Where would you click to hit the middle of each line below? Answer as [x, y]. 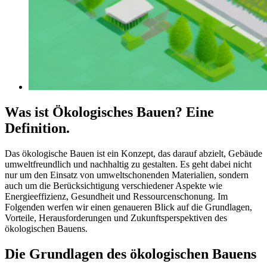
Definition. [37, 128]
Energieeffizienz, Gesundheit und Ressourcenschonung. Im [116, 196]
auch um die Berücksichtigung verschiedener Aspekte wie [114, 185]
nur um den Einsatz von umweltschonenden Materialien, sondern [127, 175]
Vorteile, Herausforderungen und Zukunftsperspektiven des [116, 218]
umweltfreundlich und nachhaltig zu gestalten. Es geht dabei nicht [128, 164]
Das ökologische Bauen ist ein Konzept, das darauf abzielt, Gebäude [133, 153]
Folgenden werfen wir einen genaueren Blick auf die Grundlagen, [128, 207]
